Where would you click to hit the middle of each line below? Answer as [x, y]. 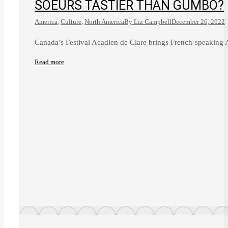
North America [104, 22]
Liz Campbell [153, 22]
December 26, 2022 [198, 22]
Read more [49, 62]
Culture [71, 22]
